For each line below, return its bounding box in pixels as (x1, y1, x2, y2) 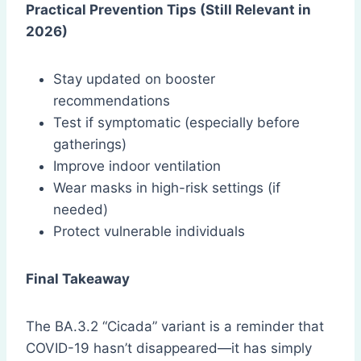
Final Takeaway (26, 271, 130, 288)
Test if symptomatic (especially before (53, 114, 300, 131)
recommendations (53, 93, 170, 110)
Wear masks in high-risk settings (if (53, 180, 280, 197)
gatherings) (53, 136, 127, 153)
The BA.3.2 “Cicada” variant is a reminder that (26, 318, 324, 335)
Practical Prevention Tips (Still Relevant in (26, 2, 311, 19)
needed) (53, 201, 108, 218)
